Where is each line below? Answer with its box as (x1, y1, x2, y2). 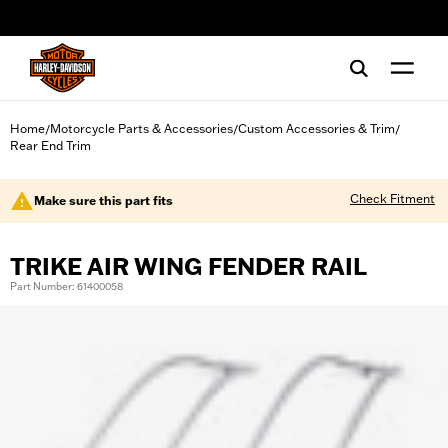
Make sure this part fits (34, 193, 173, 208)
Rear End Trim (10, 138, 91, 153)
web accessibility (35, 17, 131, 33)
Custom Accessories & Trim (238, 121, 395, 136)
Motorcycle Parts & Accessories (50, 121, 233, 136)
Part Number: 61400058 (10, 280, 123, 293)
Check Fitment (350, 191, 435, 206)
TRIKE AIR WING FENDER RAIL (10, 252, 367, 281)
